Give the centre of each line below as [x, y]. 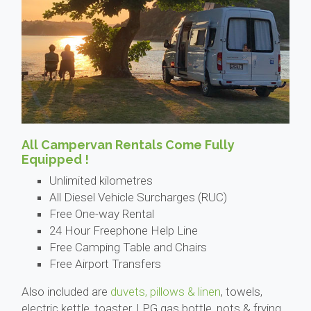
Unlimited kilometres [101, 181]
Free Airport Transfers [105, 264]
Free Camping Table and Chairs [128, 247]
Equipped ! [55, 160]
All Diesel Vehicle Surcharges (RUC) [138, 197]
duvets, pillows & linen [166, 292]
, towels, [242, 292]
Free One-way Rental [102, 214]
